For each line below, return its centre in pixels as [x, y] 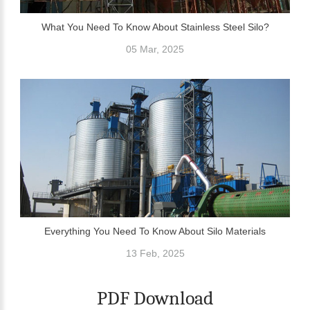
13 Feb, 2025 [155, 254]
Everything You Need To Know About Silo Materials [155, 231]
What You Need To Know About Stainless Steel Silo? [155, 27]
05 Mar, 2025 [155, 49]
